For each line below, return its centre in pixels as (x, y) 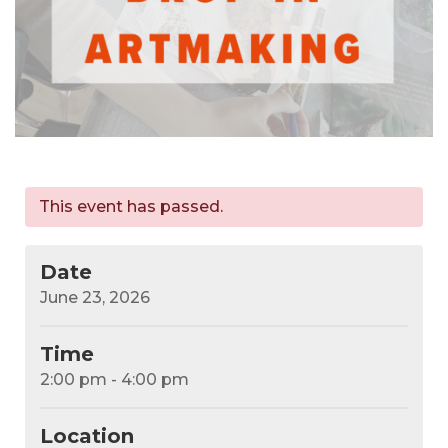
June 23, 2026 (95, 298)
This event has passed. (131, 207)
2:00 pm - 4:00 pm (114, 380)
